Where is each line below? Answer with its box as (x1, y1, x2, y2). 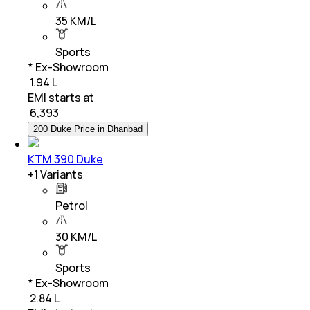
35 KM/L (55, 12, 96, 28)
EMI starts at (28, 89, 94, 105)
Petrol (55, 197, 88, 213)
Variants (38, 166, 83, 182)
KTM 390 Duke (28, 151, 103, 167)
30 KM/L (55, 228, 97, 244)
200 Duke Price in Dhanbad (33, 123, 143, 134)
